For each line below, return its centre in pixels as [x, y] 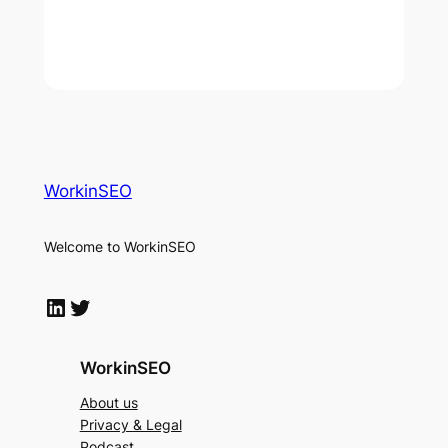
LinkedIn [49, 306]
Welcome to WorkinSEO [119, 246]
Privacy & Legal [130, 424]
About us [108, 402]
